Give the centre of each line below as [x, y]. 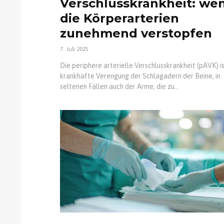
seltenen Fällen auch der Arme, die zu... [119, 86]
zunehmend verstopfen [136, 33]
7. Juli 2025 [74, 49]
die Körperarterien [119, 18]
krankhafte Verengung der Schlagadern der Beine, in [140, 76]
